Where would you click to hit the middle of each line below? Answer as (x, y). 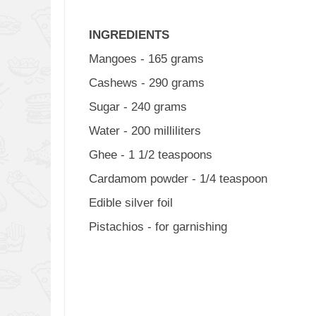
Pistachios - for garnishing (158, 227)
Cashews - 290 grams (146, 83)
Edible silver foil (130, 203)
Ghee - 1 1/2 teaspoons (150, 155)
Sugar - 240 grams (138, 107)
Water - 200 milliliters (145, 131)
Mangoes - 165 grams (146, 59)
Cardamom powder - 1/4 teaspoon (178, 179)
